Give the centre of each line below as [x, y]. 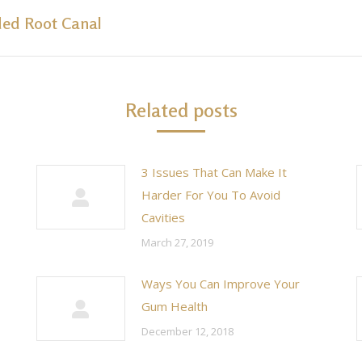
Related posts [181, 110]
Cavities [163, 217]
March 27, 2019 [177, 242]
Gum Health [175, 306]
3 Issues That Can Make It [214, 172]
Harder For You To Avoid [211, 195]
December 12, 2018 [187, 331]
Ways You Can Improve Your [221, 284]
